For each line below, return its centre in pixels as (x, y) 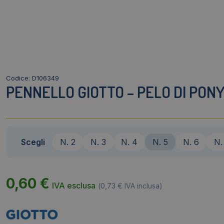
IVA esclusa (74, 186)
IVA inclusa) (142, 186)
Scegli (33, 142)
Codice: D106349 (32, 78)
